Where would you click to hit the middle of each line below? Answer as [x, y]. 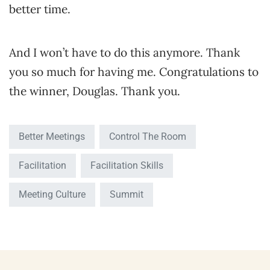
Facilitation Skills [127, 165]
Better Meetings [52, 137]
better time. [40, 9]
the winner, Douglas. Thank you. [95, 91]
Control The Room [148, 137]
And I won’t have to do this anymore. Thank [124, 52]
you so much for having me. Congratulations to [134, 72]
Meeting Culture [52, 194]
